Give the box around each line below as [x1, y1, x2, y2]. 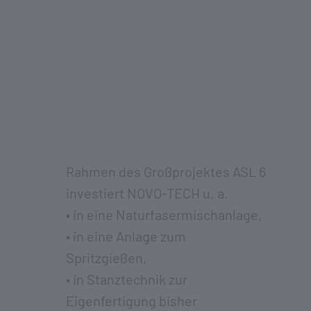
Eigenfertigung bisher [66, 292, 197, 309]
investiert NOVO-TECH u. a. [66, 184, 228, 201]
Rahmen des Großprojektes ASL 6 [66, 162, 266, 180]
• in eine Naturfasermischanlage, [66, 205, 262, 223]
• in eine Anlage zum [66, 227, 186, 244]
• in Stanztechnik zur [66, 270, 187, 287]
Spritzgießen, [66, 249, 146, 266]
